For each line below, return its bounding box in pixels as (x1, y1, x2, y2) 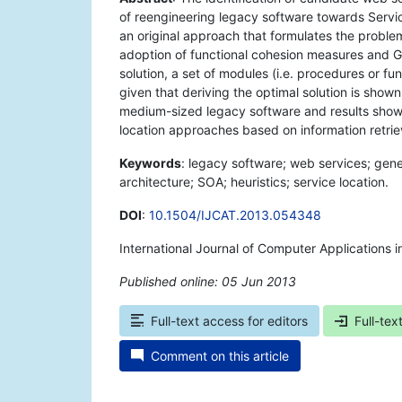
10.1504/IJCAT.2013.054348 (149, 207, 321, 223)
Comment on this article (151, 348, 289, 364)
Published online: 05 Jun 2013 (119, 274, 296, 290)
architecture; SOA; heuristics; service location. (119, 174, 389, 190)
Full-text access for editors (151, 313, 308, 329)
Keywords (119, 155, 181, 171)
